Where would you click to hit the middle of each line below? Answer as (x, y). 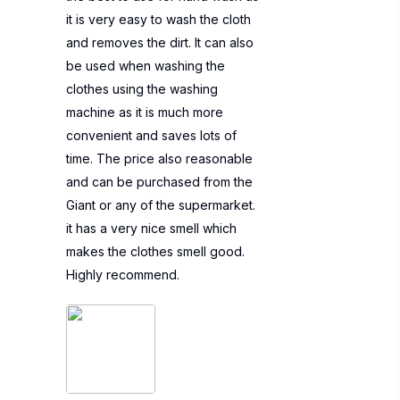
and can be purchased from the (159, 182)
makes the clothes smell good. (155, 251)
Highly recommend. (123, 275)
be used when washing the (146, 66)
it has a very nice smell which (151, 228)
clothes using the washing (142, 89)
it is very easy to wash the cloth (158, 19)
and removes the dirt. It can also (160, 42)
